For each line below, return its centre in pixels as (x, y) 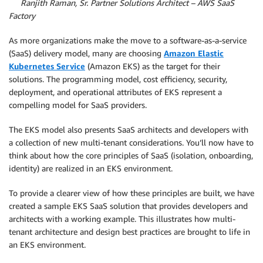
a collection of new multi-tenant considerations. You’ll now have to (131, 142)
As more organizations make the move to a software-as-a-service (128, 40)
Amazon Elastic (194, 53)
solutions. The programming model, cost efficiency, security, (118, 79)
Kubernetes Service (47, 66)
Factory (22, 16)
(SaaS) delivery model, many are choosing (86, 53)
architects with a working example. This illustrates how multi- (122, 219)
